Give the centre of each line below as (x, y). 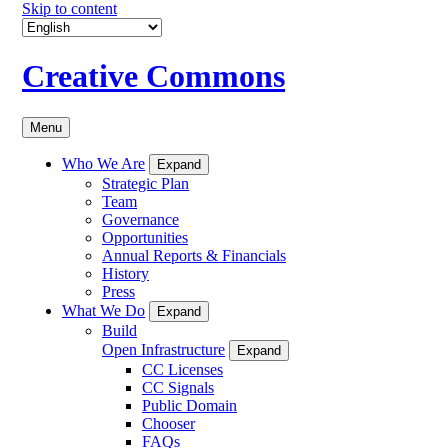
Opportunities (145, 237)
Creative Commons (153, 76)
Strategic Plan (145, 183)
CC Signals (178, 387)
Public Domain (189, 405)
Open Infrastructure (163, 349)
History (125, 273)
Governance (140, 219)
